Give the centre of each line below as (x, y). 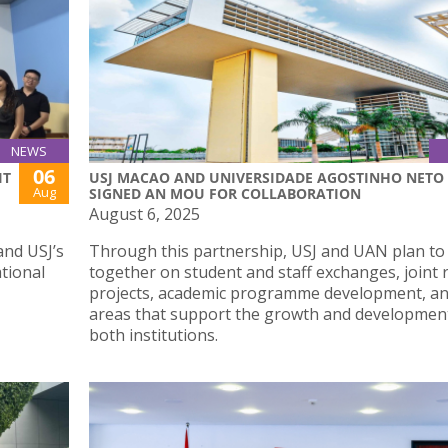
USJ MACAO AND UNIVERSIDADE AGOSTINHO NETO (266, 178)
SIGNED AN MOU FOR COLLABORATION (225, 194)
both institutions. (153, 335)
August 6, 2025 (144, 214)
